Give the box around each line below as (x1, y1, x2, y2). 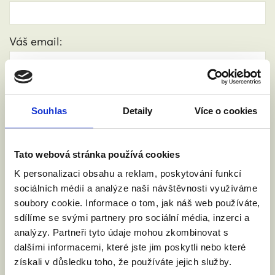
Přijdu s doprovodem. (30, 136, 119, 148)
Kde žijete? (9, 84, 68, 98)
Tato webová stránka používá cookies (14, 149, 180, 160)
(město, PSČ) (68, 87, 118, 98)
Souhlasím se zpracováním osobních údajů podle (30, 184, 237, 196)
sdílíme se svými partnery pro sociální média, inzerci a (14, 212, 250, 223)
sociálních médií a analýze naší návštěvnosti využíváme (14, 183, 257, 193)
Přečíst (130, 198, 158, 210)
